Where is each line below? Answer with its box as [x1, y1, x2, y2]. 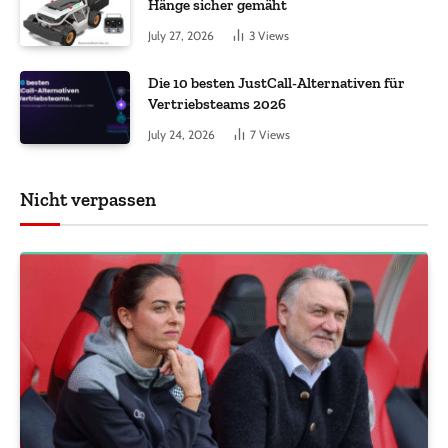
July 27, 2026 [148, 28, 214, 44]
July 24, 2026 [148, 126, 215, 142]
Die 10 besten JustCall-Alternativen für [148, 73, 405, 92]
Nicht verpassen [20, 188, 156, 212]
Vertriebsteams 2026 [148, 94, 286, 113]
